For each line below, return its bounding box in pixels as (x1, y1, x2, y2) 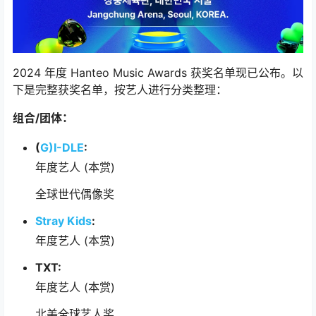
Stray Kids (35, 213, 92, 228)
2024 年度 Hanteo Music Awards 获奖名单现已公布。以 (13, 65, 303, 80)
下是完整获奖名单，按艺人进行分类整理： (13, 82, 227, 97)
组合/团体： (13, 110, 73, 125)
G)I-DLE (40, 140, 84, 154)
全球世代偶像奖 (35, 186, 114, 201)
